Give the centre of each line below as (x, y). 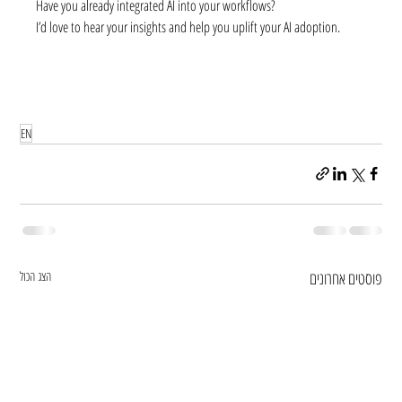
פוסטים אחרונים (345, 278)
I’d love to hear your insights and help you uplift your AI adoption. (188, 26)
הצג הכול (36, 275)
